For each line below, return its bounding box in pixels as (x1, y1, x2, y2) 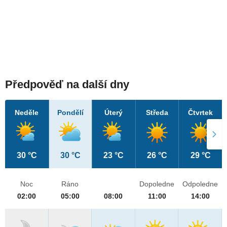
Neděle (15, 108, 39, 117)
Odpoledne (182, 180, 218, 188)
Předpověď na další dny (5, 78, 129, 91)
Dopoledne (139, 180, 175, 188)
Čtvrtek (188, 108, 213, 117)
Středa (146, 108, 169, 117)
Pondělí (57, 108, 84, 117)
